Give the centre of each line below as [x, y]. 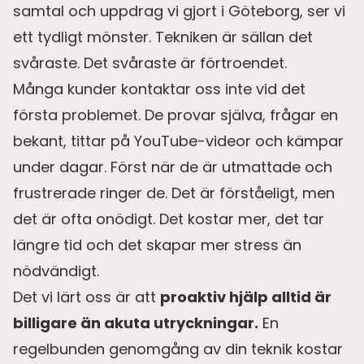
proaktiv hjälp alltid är [246, 297]
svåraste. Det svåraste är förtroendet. [150, 63]
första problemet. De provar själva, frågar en [175, 115]
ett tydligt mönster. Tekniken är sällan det [163, 37]
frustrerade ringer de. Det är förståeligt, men [174, 193]
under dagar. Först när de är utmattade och [173, 167]
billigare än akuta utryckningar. [136, 323]
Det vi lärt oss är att [87, 297]
